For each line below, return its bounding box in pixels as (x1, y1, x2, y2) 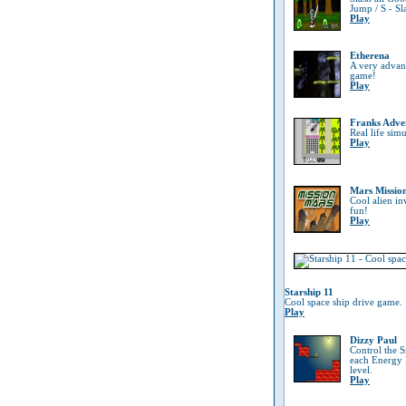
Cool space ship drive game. (285, 297, 402, 307)
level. (350, 365, 372, 375)
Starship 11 (285, 287, 333, 297)
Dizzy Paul (350, 335, 397, 345)
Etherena (350, 51, 390, 61)
